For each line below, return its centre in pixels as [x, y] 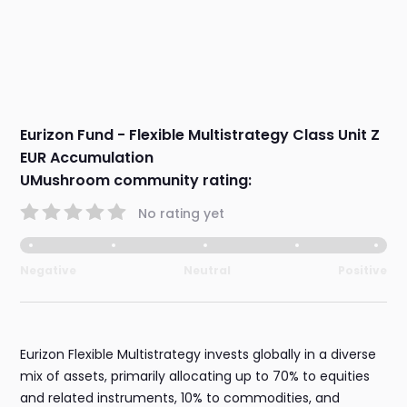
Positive [362, 271]
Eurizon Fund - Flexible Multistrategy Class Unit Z [200, 135]
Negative [49, 271]
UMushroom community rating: [136, 181]
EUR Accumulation [87, 158]
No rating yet [182, 213]
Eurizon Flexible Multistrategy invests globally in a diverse [199, 355]
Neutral [207, 271]
